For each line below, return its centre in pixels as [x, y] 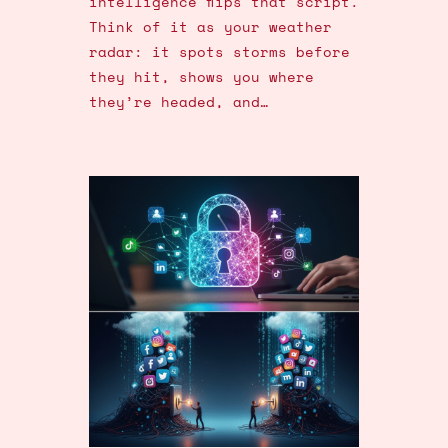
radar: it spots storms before [219, 52]
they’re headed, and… [178, 102]
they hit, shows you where [201, 77]
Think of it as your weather [210, 27]
